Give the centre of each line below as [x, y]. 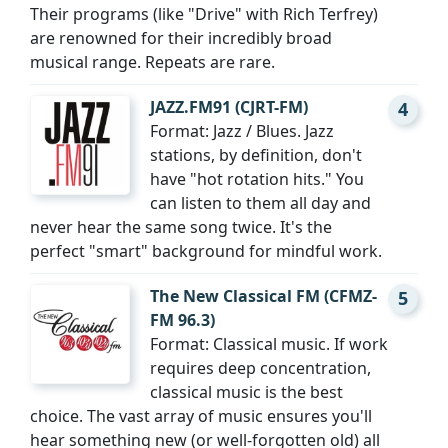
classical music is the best [246, 392]
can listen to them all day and [260, 203]
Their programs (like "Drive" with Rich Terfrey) [204, 14]
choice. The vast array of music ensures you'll [201, 416]
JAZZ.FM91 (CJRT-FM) [229, 107]
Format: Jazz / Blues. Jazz [242, 131]
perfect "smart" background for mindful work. [206, 251]
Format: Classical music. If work [269, 344]
